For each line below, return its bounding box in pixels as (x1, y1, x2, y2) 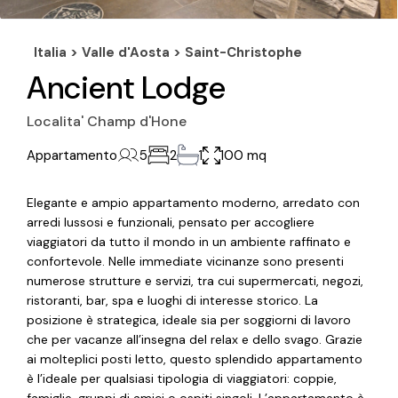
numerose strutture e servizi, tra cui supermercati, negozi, (27, 273, 364, 290)
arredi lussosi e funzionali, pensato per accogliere (27, 214, 315, 231)
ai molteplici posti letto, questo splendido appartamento (27, 351, 363, 368)
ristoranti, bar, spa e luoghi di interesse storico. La (27, 292, 319, 309)
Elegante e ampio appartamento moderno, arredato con (27, 195, 361, 211)
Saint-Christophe (185, 44, 303, 62)
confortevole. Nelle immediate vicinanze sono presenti (27, 253, 345, 270)
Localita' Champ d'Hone (27, 112, 187, 131)
